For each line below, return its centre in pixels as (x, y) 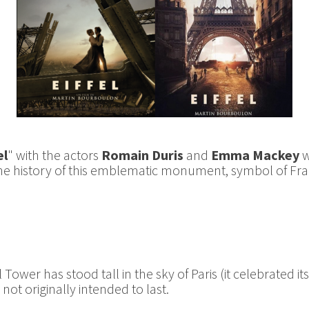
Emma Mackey (255, 155)
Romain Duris (142, 155)
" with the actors (54, 155)
